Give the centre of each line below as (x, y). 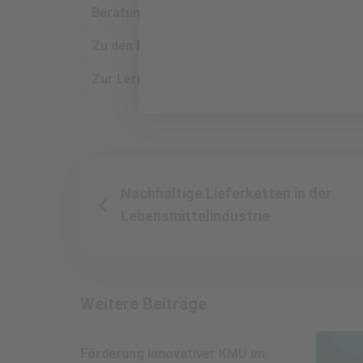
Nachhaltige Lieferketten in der (226, 193)
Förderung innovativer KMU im (173, 353)
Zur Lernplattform (147, 79)
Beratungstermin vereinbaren (181, 12)
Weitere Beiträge (143, 303)
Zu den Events (134, 45)
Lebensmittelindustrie (195, 216)
